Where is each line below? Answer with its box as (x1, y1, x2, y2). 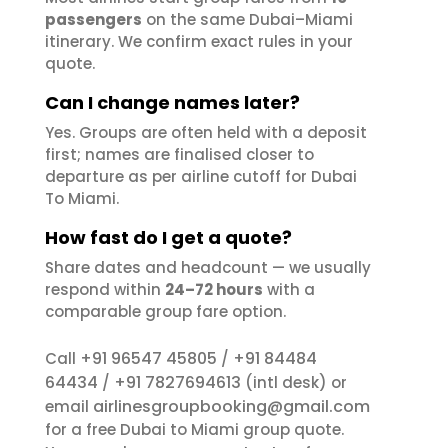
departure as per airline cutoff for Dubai (45, 166, 357, 187)
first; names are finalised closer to (45, 144, 314, 165)
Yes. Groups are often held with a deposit (45, 122, 367, 143)
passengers (45, 9, 142, 30)
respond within (45, 279, 165, 300)
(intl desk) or (241, 372, 347, 393)
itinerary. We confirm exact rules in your (45, 31, 353, 52)
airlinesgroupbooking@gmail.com (93, 395, 370, 418)
